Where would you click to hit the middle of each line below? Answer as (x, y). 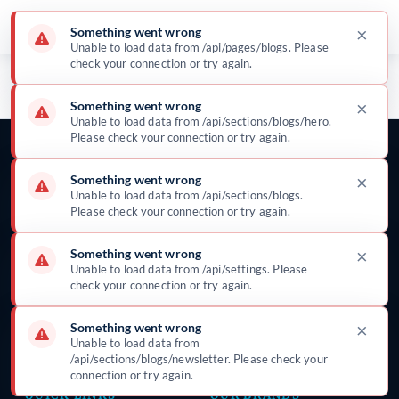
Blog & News (68, 65)
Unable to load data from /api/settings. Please (189, 269)
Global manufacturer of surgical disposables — (163, 220)
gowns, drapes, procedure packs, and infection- (163, 241)
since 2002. (60, 284)
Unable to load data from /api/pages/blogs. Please (199, 47)
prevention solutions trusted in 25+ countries (161, 262)
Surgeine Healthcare (60, 112)
